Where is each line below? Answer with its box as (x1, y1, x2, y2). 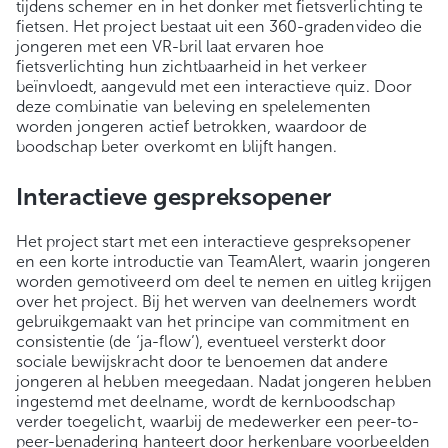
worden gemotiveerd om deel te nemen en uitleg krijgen (16, 272, 432, 292)
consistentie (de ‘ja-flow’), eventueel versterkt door (16, 332, 386, 352)
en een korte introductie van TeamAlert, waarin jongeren (16, 252, 431, 272)
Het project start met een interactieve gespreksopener (16, 232, 411, 252)
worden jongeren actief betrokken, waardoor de (16, 117, 368, 137)
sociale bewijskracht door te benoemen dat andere (16, 352, 388, 372)
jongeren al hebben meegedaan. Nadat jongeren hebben (16, 372, 432, 392)
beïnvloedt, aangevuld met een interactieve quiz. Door (16, 77, 412, 97)
